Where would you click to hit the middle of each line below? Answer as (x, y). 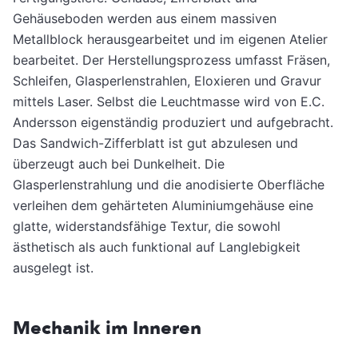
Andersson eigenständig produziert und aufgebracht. (173, 123)
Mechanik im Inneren (107, 328)
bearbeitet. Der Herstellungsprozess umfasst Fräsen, (171, 60)
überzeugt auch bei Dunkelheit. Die (119, 164)
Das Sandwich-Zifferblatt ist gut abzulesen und (155, 143)
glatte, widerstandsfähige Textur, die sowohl (147, 227)
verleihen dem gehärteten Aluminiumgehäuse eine (163, 206)
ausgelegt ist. (53, 268)
